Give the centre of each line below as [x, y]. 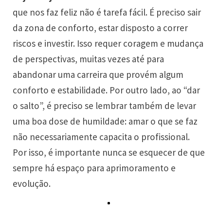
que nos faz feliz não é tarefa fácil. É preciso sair [107, 12]
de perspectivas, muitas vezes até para [89, 59]
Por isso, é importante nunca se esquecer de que [109, 153]
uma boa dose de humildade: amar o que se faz [105, 121]
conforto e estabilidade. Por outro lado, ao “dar [107, 90]
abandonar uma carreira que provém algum [98, 75]
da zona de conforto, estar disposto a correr [100, 28]
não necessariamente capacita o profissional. [101, 137]
